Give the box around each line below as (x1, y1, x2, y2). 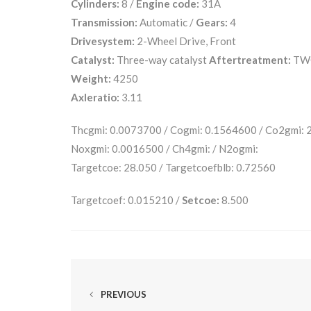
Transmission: (71, 15, 137, 28)
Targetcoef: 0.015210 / (71, 193, 182, 206)
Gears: (196, 15, 228, 28)
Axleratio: (71, 90, 119, 103)
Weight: (71, 72, 111, 85)
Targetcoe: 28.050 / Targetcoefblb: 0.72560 (71, 160, 276, 174)
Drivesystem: (71, 34, 135, 47)
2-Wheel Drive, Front (135, 34, 236, 47)
